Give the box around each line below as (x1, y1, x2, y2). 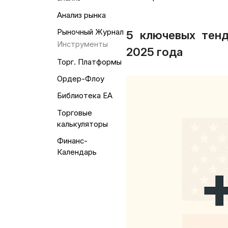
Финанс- (56, 136, 88, 146)
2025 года (126, 45, 183, 59)
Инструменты (56, 39, 108, 49)
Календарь (56, 147, 97, 157)
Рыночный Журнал (56, 27, 124, 37)
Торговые (56, 108, 92, 118)
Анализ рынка (56, 10, 106, 20)
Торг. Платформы (56, 58, 122, 67)
